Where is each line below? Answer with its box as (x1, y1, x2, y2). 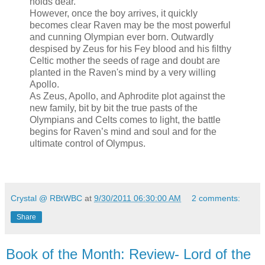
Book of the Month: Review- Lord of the (6, 246, 251, 263)
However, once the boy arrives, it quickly (30, 8, 198, 19)
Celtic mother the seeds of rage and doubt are (30, 56, 220, 66)
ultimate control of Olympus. (30, 138, 146, 149)
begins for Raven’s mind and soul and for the (30, 127, 216, 137)
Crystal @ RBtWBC (11, 193, 82, 203)
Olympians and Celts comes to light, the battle (30, 115, 221, 125)
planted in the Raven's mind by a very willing (30, 67, 216, 78)
